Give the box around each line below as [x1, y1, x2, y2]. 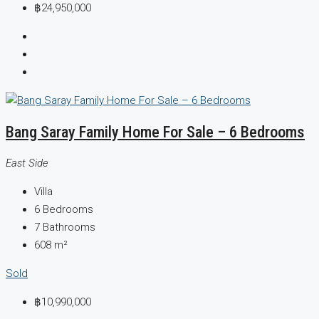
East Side [6, 156, 48, 169]
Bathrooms [43, 220, 95, 234]
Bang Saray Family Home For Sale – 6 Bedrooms [6, 122, 305, 142]
